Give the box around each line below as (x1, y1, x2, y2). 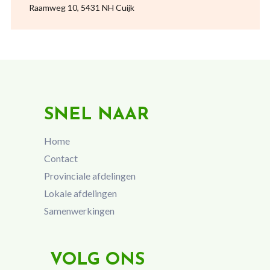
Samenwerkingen (43, 204, 115, 216)
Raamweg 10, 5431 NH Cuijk (28, 2, 134, 13)
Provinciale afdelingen (43, 169, 136, 181)
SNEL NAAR (43, 106, 149, 124)
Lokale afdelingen (43, 187, 117, 199)
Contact (43, 152, 78, 165)
